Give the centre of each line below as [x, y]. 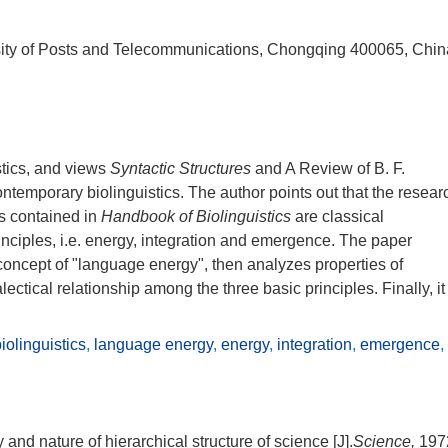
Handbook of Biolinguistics [196, 216]
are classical [337, 216]
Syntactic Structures [180, 168]
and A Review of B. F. [328, 168]
